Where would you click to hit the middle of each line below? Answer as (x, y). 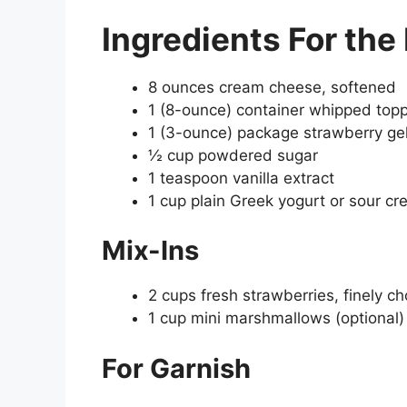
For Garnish (176, 368)
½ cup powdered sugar (233, 155)
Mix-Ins (150, 251)
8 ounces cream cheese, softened (272, 87)
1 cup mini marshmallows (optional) (276, 318)
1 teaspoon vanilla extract (241, 178)
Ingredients (195, 39)
